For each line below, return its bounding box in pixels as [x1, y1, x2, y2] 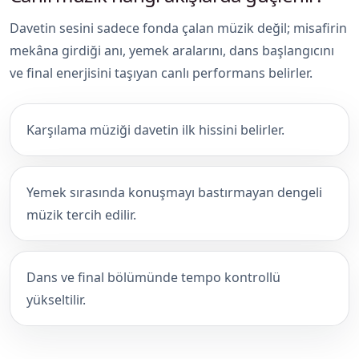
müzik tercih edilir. [26, 206, 136, 224]
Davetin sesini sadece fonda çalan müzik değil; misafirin [10, 19, 347, 38]
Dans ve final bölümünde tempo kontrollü [26, 268, 280, 287]
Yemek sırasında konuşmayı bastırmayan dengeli [26, 184, 322, 202]
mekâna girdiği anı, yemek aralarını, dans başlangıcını [10, 42, 334, 60]
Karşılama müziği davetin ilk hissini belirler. [26, 121, 284, 139]
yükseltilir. [26, 291, 86, 309]
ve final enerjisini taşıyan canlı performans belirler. [10, 64, 313, 83]
